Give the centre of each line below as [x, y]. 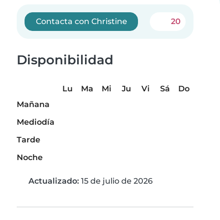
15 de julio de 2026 [116, 181]
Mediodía [36, 122]
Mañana [33, 105]
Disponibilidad [65, 60]
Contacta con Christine [81, 21]
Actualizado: [54, 181]
